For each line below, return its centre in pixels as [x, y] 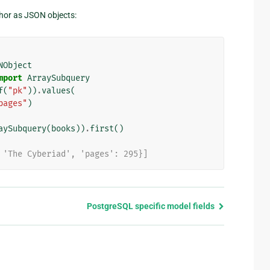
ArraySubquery [58, 78]
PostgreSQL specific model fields [151, 206]
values [56, 91]
